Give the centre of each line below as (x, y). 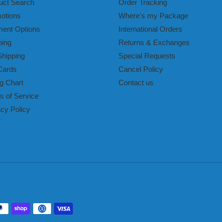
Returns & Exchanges (154, 43)
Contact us (136, 83)
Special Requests (147, 56)
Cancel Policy (141, 69)
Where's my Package (153, 16)
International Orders (150, 29)
